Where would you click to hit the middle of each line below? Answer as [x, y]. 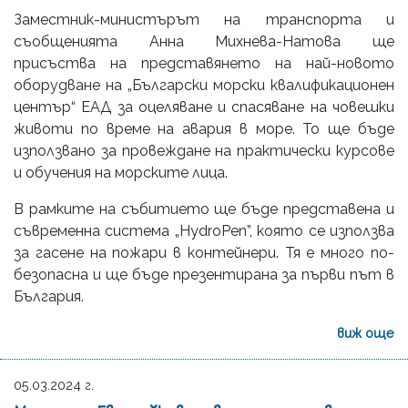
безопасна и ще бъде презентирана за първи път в [204, 274]
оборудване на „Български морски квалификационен [204, 85]
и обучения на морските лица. [121, 172]
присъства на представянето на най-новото [204, 63]
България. [49, 296]
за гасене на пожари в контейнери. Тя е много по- [204, 252]
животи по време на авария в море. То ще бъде [204, 128]
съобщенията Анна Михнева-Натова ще [204, 41]
